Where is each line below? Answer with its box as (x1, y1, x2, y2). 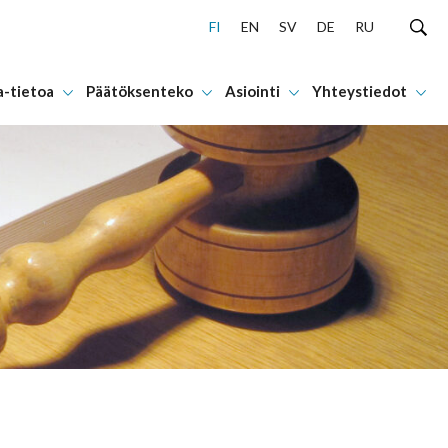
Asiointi (224, 82, 280, 100)
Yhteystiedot (311, 82, 407, 100)
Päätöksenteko (85, 82, 193, 100)
